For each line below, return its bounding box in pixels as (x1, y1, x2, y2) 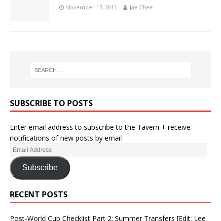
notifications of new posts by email (10, 133, 122, 143)
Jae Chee (130, 3, 153, 11)
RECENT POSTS (10, 188, 68, 200)
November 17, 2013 (66, 3, 117, 11)
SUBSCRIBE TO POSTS (10, 97, 93, 109)
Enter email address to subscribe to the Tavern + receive (10, 122, 190, 132)
